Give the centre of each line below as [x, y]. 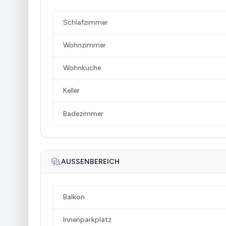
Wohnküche [82, 68]
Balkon [74, 197]
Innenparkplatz [87, 220]
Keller [71, 91]
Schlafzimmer [86, 22]
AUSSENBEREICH [90, 162]
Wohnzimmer [84, 45]
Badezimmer [83, 114]
